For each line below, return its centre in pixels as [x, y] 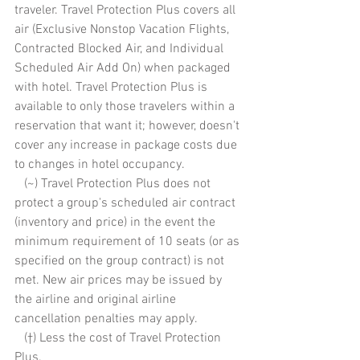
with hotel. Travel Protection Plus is [112, 88]
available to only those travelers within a [126, 107]
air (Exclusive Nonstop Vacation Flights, [123, 30]
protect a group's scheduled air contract [127, 204]
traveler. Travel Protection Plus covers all [127, 11]
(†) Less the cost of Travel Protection [19, 339]
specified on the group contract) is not [121, 262]
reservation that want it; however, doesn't [129, 127]
